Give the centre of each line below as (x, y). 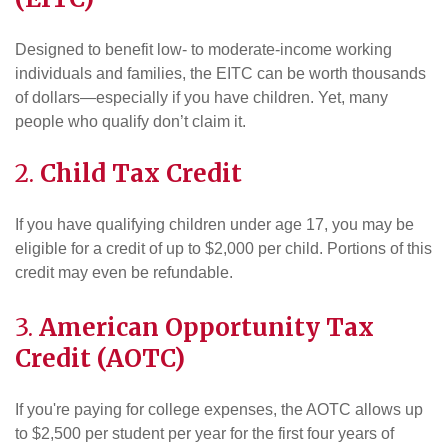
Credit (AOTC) (100, 358)
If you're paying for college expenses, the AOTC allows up (219, 409)
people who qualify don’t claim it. (130, 122)
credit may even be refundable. (124, 273)
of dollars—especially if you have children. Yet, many (201, 98)
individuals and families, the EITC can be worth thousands (220, 74)
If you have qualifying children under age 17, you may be (214, 225)
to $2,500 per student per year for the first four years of (204, 433)
